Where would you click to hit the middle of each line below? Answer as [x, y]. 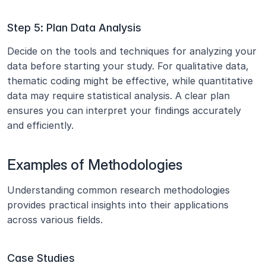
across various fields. [55, 220]
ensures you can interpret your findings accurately [124, 110]
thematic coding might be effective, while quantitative [130, 81]
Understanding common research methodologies [118, 190]
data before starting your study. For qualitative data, [128, 66]
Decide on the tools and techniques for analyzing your [132, 51]
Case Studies [41, 258]
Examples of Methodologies [95, 165]
